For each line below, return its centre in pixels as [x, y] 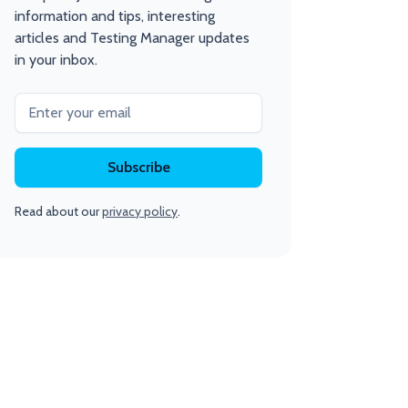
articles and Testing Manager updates [133, 38]
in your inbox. [56, 60]
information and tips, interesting [115, 16]
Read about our [59, 212]
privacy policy [140, 212]
